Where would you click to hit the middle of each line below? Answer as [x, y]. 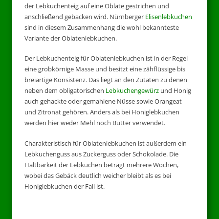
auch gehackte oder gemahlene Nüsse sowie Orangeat [103, 101]
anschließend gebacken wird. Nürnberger [85, 16]
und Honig [175, 91]
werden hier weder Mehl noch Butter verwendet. [95, 123]
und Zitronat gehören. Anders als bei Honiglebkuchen [102, 112]
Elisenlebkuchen [169, 16]
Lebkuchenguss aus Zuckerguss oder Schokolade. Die [101, 154]
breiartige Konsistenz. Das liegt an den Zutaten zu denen [106, 80]
